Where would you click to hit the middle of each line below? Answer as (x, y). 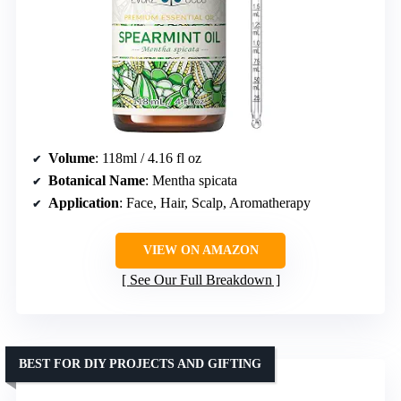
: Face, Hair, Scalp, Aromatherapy (215, 203)
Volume (72, 158)
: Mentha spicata (191, 181)
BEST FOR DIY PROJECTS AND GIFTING (140, 364)
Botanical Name (97, 181)
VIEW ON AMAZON (200, 251)
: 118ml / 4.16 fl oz (148, 158)
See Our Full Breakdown (200, 280)
